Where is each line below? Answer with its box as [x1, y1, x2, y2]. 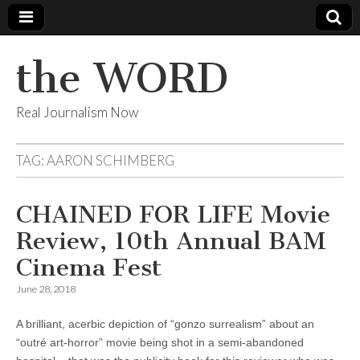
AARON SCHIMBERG [47, 152, 174, 169]
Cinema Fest [16, 253, 162, 282]
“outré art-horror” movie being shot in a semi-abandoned [16, 336, 304, 349]
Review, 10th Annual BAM [16, 227, 326, 256]
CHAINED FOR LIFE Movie [16, 200, 330, 229]
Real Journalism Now [16, 104, 138, 121]
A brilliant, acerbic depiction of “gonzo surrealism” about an [16, 317, 314, 330]
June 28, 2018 [16, 283, 76, 295]
